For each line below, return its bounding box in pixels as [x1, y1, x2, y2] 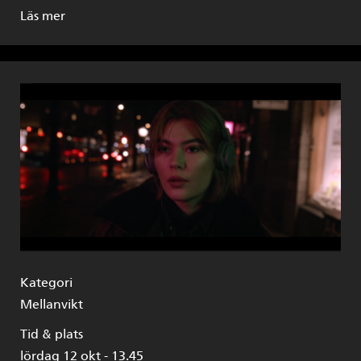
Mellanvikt [20, 296, 83, 312]
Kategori [20, 274, 73, 290]
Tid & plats [20, 326, 83, 342]
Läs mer [20, 7, 65, 23]
